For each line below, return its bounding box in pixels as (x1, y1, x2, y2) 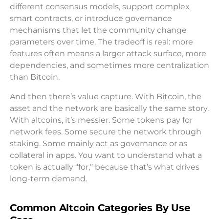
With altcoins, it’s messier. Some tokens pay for (10, 115, 193, 125)
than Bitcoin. (10, 72, 60, 82)
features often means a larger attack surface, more (10, 49, 206, 59)
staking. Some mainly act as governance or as (10, 139, 187, 149)
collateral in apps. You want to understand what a (10, 151, 202, 160)
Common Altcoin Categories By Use (10, 202, 191, 214)
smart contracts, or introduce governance (10, 14, 172, 23)
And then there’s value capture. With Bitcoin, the (10, 92, 201, 102)
